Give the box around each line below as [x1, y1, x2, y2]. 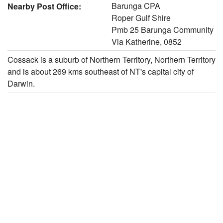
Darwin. [7, 77, 35, 89]
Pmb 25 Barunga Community [111, 23, 214, 35]
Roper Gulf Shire [111, 11, 171, 23]
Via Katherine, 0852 [111, 35, 182, 47]
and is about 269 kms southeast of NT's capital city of [7, 65, 194, 77]
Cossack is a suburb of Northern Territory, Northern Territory [7, 53, 216, 65]
